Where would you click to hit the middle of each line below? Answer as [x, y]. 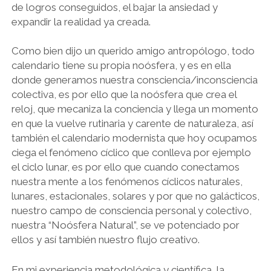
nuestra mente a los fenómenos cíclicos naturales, [127, 181]
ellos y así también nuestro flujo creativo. [105, 240]
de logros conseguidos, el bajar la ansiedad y [114, 7]
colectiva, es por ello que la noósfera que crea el [124, 94]
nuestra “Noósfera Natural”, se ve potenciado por [125, 225]
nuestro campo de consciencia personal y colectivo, [131, 211]
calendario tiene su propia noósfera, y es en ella [121, 65]
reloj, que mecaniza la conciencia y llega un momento [135, 109]
